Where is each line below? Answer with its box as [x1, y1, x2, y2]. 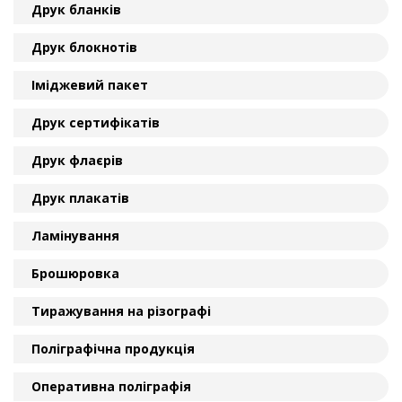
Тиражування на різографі [31, 302, 211, 320]
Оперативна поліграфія [31, 378, 191, 396]
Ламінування [31, 227, 119, 245]
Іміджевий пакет [31, 76, 148, 94]
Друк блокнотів [31, 39, 137, 57]
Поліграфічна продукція [31, 340, 195, 358]
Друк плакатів [31, 189, 129, 207]
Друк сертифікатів [31, 114, 160, 132]
